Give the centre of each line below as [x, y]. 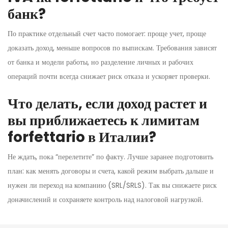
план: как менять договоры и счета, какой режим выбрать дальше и [111, 171]
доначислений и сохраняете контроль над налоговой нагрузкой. [105, 199]
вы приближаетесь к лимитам [104, 120]
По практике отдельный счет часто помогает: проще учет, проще [107, 33]
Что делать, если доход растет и [107, 103]
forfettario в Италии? [82, 137]
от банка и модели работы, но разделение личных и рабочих [101, 62]
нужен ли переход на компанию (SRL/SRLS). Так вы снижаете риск [112, 185]
